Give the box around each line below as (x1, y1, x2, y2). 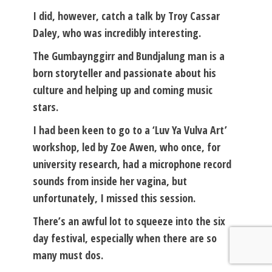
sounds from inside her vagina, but (33, 173, 187, 188)
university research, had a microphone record (33, 156, 231, 171)
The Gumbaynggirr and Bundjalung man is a (33, 48, 225, 63)
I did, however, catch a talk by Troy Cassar (33, 8, 220, 23)
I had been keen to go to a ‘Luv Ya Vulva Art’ (33, 122, 227, 137)
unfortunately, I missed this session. (33, 190, 195, 205)
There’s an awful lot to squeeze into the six (33, 213, 225, 228)
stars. (33, 99, 58, 114)
